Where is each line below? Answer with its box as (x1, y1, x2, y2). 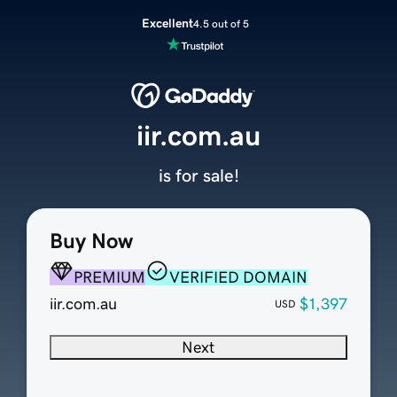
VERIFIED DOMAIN (168, 269, 307, 286)
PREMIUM (73, 269, 145, 286)
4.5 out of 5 (192, 18, 249, 29)
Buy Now (49, 230, 133, 253)
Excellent (141, 17, 193, 29)
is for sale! (158, 167, 239, 185)
